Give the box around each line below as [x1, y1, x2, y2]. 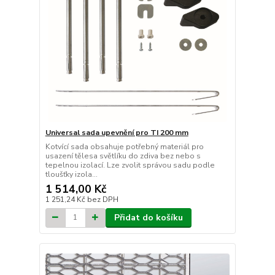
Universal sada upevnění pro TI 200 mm [45, 127, 188, 137]
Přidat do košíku [114, 211, 183, 223]
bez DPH [87, 194, 118, 204]
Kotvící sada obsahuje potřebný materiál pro [45, 141, 204, 152]
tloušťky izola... [45, 169, 98, 179]
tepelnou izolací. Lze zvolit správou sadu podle [45, 160, 215, 170]
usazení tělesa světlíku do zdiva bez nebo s [45, 150, 201, 161]
